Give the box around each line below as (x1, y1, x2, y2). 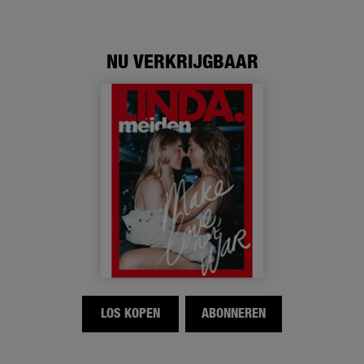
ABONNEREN (201, 305, 266, 322)
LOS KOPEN (100, 305, 160, 322)
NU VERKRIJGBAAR (106, 50, 258, 73)
